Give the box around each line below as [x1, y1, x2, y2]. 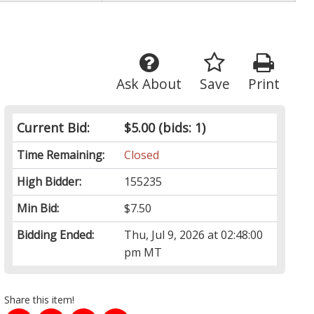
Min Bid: [17, 200, 60, 217]
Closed [124, 147, 160, 163]
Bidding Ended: [17, 227, 95, 243]
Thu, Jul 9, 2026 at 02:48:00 [124, 227, 264, 243]
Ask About [116, 74, 182, 94]
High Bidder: [17, 174, 82, 190]
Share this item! [4, 293, 75, 307]
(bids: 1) [155, 119, 206, 137]
